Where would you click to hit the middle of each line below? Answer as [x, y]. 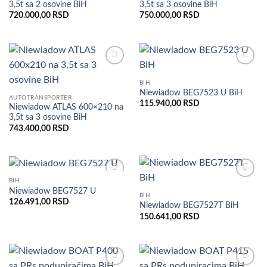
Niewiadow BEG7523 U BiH [191, 93]
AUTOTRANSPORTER [40, 97]
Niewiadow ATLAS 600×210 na [66, 108]
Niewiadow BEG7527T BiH [189, 206]
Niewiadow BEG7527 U [52, 191]
